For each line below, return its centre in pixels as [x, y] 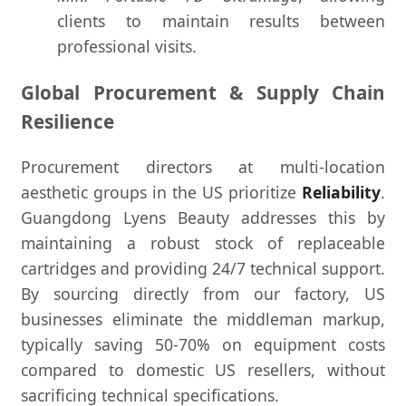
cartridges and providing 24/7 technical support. [203, 269]
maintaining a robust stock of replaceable [203, 243]
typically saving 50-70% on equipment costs [203, 345]
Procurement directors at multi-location [203, 167]
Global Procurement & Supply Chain [203, 92]
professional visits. [127, 47]
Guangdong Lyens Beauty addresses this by [203, 218]
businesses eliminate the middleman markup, [203, 319]
